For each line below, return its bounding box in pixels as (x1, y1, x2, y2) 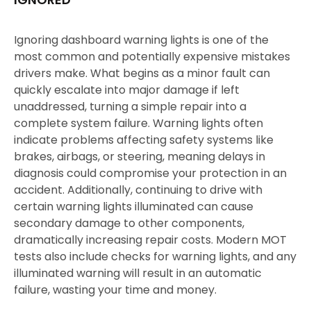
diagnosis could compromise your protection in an (14, 165, 287, 181)
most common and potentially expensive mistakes (14, 48, 290, 65)
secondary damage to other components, (14, 215, 244, 231)
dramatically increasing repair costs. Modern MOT (14, 231, 287, 248)
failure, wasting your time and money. (14, 281, 217, 298)
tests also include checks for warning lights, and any (14, 248, 296, 264)
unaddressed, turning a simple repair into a (14, 98, 246, 115)
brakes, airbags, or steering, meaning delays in (14, 148, 265, 165)
